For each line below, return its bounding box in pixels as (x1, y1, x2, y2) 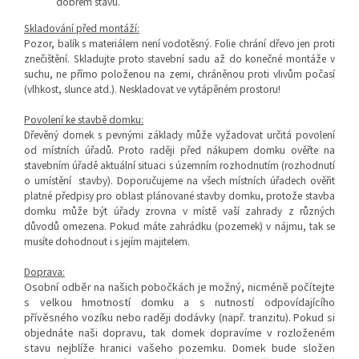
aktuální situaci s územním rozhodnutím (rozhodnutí (100, 158, 336, 174)
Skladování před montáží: (24, 21, 139, 37)
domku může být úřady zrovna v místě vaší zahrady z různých (24, 204, 335, 220)
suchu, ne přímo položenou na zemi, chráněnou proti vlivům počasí (24, 67, 335, 83)
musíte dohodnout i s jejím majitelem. (24, 234, 190, 250)
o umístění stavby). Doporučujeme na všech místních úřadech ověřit (24, 173, 335, 189)
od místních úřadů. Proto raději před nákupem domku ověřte (24, 143, 324, 159)
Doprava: (24, 264, 65, 280)
